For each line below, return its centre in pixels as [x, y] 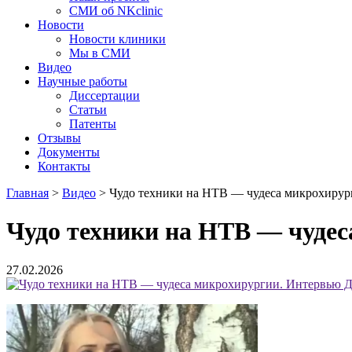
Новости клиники [117, 39]
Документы [69, 152]
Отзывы [59, 138]
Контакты [64, 166]
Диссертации [104, 95]
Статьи [88, 110]
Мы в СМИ [100, 53]
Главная [27, 193]
